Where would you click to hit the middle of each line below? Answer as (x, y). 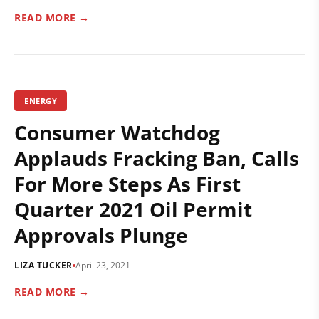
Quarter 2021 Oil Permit (133, 209)
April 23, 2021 (103, 265)
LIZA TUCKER (43, 265)
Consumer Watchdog (117, 132)
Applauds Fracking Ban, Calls (157, 158)
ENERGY (41, 101)
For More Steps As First (127, 184)
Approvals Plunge (101, 235)
